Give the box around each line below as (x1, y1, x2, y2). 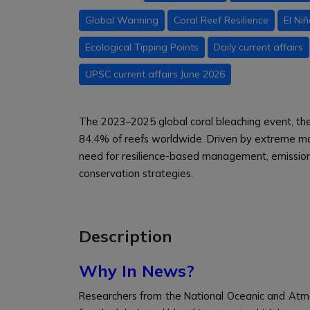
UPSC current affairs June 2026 (85, 68, 225, 80)
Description (79, 226, 172, 246)
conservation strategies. (79, 167, 193, 180)
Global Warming (85, 14, 158, 26)
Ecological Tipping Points (85, 41, 199, 53)
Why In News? (79, 260, 194, 281)
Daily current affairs (214, 41, 303, 53)
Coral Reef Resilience (174, 14, 268, 26)
